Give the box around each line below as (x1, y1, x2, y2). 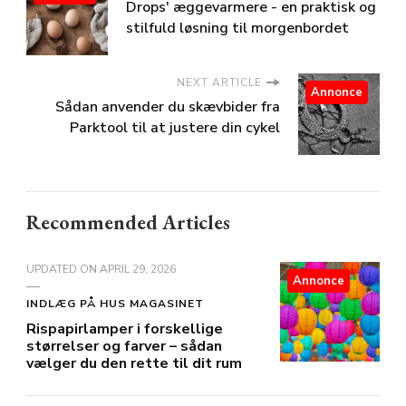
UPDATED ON (26, 262, 100, 277)
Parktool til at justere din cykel (70, 118, 280, 139)
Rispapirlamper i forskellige (26, 319, 223, 340)
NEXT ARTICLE (177, 75, 262, 91)
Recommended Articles (26, 209, 230, 237)
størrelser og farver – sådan (26, 336, 222, 357)
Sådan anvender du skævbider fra (55, 97, 280, 118)
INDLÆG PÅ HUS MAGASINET (26, 296, 204, 312)
